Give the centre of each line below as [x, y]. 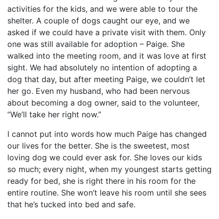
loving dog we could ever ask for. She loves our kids [105, 157]
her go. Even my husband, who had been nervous [99, 91]
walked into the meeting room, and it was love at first [107, 55]
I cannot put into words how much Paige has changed [107, 134]
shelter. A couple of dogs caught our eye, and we [99, 20]
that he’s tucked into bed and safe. [71, 204]
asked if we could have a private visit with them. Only [107, 32]
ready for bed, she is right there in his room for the [101, 181]
